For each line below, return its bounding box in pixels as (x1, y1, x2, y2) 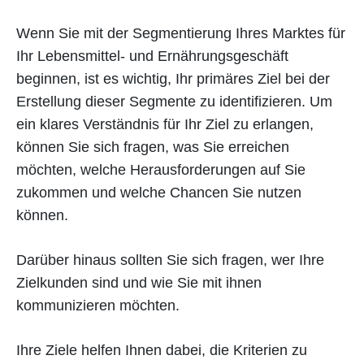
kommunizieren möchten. (16, 297, 184, 314)
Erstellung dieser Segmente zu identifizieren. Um (16, 93, 332, 110)
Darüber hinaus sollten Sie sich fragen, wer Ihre (16, 251, 324, 268)
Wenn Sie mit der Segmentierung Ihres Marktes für (16, 24, 345, 41)
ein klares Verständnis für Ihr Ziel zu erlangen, (16, 115, 314, 132)
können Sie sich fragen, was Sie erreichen (16, 138, 289, 155)
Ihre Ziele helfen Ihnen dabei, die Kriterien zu (16, 341, 307, 358)
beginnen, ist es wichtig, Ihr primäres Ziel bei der (16, 70, 330, 87)
